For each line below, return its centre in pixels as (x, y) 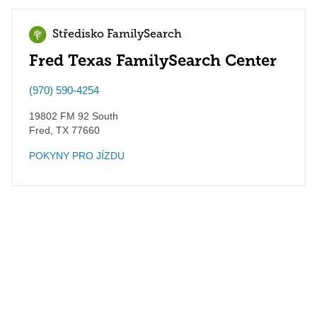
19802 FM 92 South (74, 116)
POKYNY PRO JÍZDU (77, 156)
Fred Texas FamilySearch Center (153, 60)
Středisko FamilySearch (117, 35)
